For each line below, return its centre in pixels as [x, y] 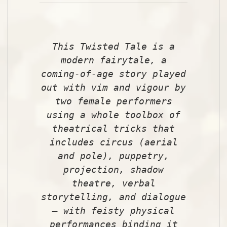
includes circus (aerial [113, 142]
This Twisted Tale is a [113, 46]
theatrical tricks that [113, 128]
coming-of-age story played [113, 73]
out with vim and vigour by [113, 87]
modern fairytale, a [113, 60]
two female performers [113, 101]
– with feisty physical [113, 210]
